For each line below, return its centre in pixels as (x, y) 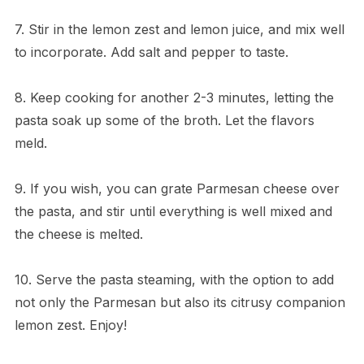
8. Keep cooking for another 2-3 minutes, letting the (174, 97)
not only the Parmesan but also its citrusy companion (180, 302)
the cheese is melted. (78, 234)
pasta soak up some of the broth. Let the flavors (164, 120)
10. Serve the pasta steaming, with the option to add (174, 279)
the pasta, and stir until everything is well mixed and (173, 211)
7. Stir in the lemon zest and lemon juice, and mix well (179, 29)
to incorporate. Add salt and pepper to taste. (151, 52)
